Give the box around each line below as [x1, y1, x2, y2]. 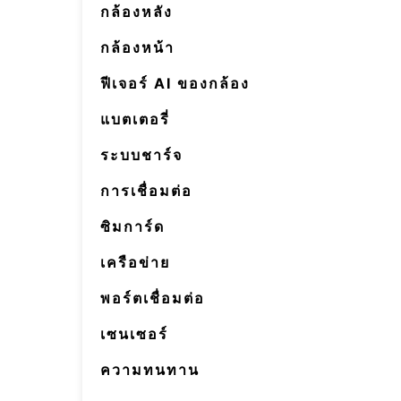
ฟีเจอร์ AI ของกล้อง [100, 74, 250, 92]
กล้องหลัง [100, 3, 173, 21]
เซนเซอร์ [100, 325, 168, 343]
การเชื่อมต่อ [100, 182, 192, 200]
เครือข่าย [100, 253, 170, 271]
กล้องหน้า [100, 38, 175, 56]
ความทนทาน [100, 361, 200, 379]
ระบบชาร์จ [100, 146, 183, 164]
